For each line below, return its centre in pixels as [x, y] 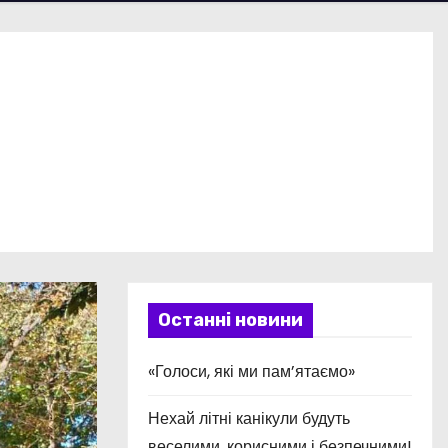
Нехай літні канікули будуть [249, 418]
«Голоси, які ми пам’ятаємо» [251, 371]
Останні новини [230, 320]
